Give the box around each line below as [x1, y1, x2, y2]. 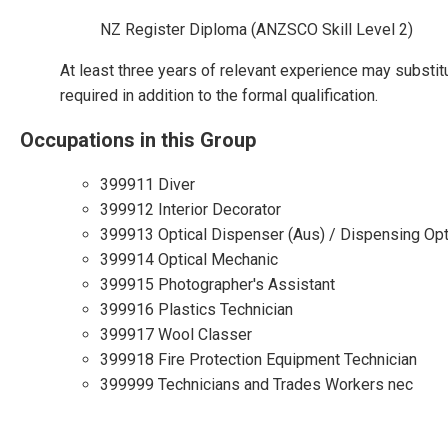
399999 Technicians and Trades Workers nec [100, 375, 413, 394]
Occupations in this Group [20, 128, 256, 152]
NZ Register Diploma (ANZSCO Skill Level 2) [100, 20, 413, 39]
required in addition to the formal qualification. [60, 86, 378, 105]
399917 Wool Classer [100, 325, 252, 344]
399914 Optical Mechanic [100, 250, 278, 269]
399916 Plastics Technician [100, 300, 293, 319]
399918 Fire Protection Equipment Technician [100, 350, 417, 369]
